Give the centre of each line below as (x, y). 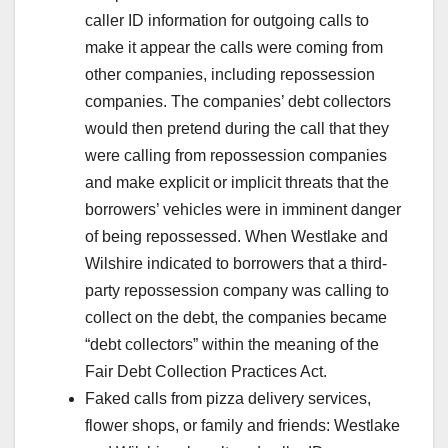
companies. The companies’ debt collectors (238, 101)
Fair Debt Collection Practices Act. (206, 371)
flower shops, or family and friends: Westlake (242, 425)
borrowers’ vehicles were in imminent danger (243, 209)
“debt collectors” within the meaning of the (232, 344)
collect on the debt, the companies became (236, 317)
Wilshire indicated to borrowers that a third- (236, 263)
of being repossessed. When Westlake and (236, 236)
